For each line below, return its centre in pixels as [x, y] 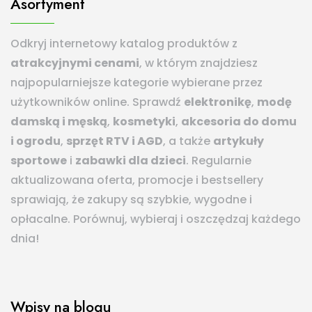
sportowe [39, 161]
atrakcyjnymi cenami [75, 63]
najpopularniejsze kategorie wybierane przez [136, 83]
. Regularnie [219, 161]
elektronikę [218, 102]
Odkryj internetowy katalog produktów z [124, 44]
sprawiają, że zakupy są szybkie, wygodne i [131, 200]
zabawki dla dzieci [131, 161]
